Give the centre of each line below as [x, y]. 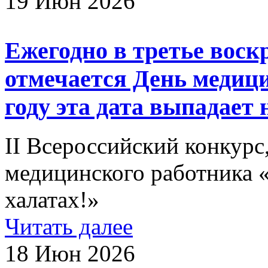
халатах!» [52, 199]
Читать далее [69, 226]
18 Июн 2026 [70, 253]
